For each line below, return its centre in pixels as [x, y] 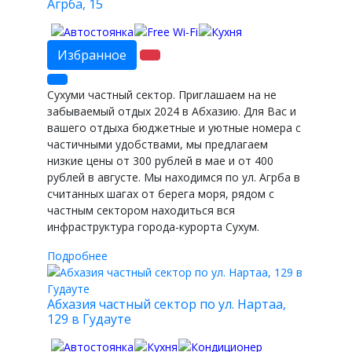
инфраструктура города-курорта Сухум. [153, 226]
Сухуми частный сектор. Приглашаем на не [162, 94]
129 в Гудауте [89, 319]
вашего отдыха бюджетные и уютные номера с [174, 127]
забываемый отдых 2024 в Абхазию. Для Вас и [172, 111]
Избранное [92, 55]
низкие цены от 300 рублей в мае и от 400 [160, 160]
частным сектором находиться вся [141, 210]
